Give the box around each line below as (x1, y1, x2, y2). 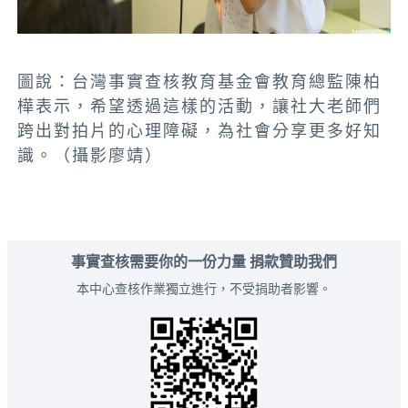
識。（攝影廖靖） (17, 146, 164, 166)
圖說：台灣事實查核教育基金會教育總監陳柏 (17, 72, 382, 92)
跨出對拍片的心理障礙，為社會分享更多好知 (17, 121, 382, 141)
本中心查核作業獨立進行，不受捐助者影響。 (76, 280, 331, 297)
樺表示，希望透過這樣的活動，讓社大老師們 (17, 97, 382, 117)
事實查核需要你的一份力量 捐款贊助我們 (71, 252, 337, 271)
